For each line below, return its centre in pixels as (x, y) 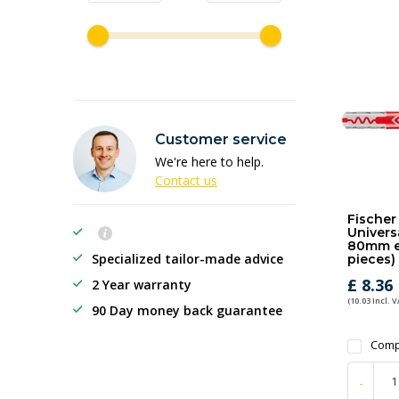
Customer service (221, 139)
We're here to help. (209, 162)
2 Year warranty (142, 285)
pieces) (371, 259)
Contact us (186, 180)
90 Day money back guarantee (187, 310)
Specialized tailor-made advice (187, 259)
